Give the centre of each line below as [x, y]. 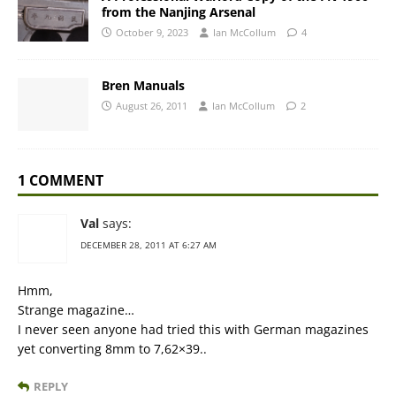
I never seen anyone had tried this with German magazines [193, 330]
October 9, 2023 [152, 33]
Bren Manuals [143, 86]
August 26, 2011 [152, 106]
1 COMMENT [61, 181]
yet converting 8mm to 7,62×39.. [112, 349]
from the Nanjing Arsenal [179, 12]
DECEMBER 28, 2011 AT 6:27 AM [148, 245]
